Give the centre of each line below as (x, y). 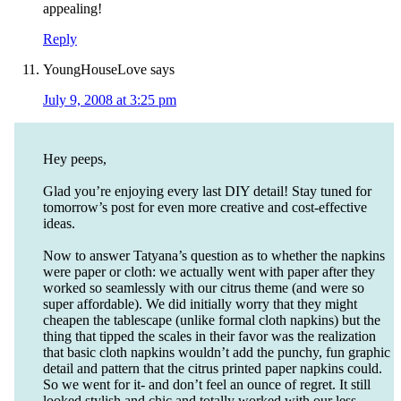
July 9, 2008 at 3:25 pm (110, 100)
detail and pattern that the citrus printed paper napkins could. (213, 369)
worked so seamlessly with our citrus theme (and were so (204, 288)
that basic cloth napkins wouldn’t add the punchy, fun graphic (217, 353)
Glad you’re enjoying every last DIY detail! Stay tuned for (207, 192)
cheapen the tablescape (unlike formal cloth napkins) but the (212, 320)
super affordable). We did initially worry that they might (200, 304)
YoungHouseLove (95, 70)
